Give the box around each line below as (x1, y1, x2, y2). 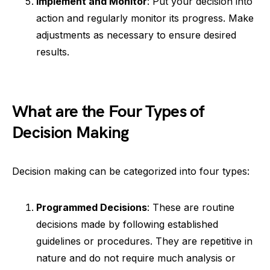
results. (36, 45, 69, 58)
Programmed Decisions (36, 201, 147, 213)
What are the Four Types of (12, 101, 204, 122)
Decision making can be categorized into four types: (12, 165, 250, 177)
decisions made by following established (36, 218, 218, 230)
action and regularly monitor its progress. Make (36, 11, 254, 24)
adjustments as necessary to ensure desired (36, 28, 236, 41)
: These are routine (147, 201, 234, 213)
